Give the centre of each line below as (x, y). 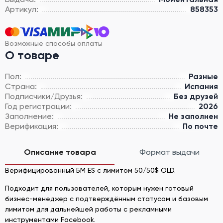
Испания (201, 86)
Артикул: (22, 9)
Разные (203, 76)
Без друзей (196, 96)
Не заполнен (193, 116)
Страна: (21, 86)
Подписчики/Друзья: (44, 96)
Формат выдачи (169, 152)
